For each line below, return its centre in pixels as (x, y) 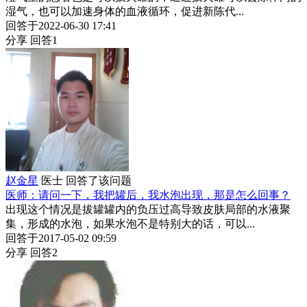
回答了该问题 (99, 181)
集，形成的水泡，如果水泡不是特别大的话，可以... (130, 224)
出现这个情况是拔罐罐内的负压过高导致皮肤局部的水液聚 (148, 210)
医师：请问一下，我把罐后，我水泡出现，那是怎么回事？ (148, 195)
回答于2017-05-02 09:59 (61, 238)
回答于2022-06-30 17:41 (61, 26)
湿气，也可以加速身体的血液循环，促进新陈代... (125, 12)
